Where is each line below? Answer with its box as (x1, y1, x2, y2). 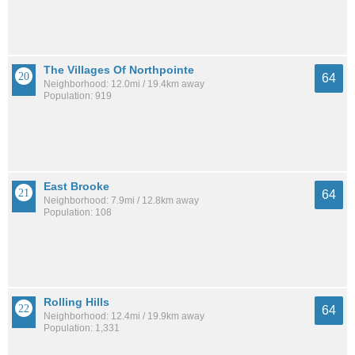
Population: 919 (44, 90, 112, 102)
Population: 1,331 (44, 322, 120, 334)
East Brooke (44, 179, 109, 193)
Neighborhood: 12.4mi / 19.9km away (44, 310, 204, 322)
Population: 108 (44, 206, 112, 218)
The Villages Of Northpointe (44, 63, 194, 77)
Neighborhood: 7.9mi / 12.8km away (44, 194, 199, 206)
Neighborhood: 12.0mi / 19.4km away (44, 78, 204, 90)
